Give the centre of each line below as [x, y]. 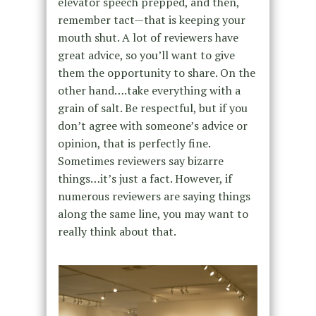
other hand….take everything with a [149, 91]
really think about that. [117, 232]
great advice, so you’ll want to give [146, 55]
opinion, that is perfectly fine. [134, 144]
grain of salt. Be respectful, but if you [152, 108]
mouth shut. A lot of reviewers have [148, 38]
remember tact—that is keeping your [151, 20]
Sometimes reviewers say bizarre [140, 161]
